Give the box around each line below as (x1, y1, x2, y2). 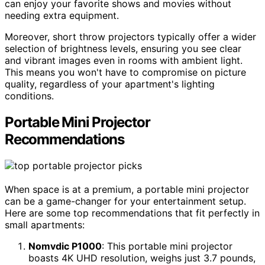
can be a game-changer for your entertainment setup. (5, 195, 246, 208)
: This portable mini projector (102, 240, 232, 253)
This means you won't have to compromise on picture (5, 66, 246, 79)
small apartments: (5, 219, 85, 231)
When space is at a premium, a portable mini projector (5, 183, 249, 196)
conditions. (5, 90, 54, 102)
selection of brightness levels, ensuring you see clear (5, 43, 241, 55)
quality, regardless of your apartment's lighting (5, 78, 215, 91)
